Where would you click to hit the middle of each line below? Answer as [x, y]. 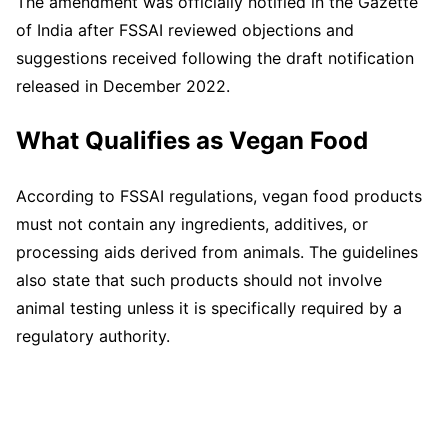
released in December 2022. [123, 85]
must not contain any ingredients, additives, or [192, 223]
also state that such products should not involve [199, 279]
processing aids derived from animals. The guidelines [217, 251]
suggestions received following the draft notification [215, 57]
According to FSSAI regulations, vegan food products [219, 195]
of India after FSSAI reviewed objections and [185, 29]
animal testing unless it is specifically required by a [209, 307]
